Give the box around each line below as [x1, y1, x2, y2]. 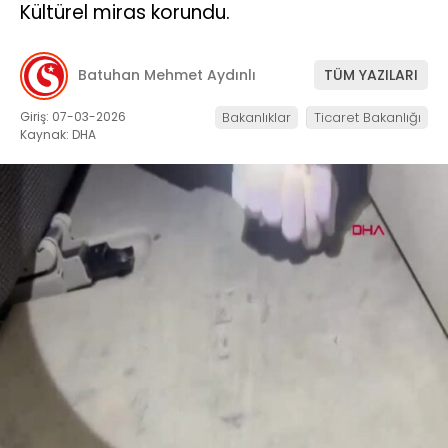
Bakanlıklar [222, 107, 291, 127]
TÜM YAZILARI [324, 65, 418, 86]
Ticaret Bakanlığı [314, 107, 421, 127]
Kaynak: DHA [20, 125, 96, 143]
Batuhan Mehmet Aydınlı [78, 65, 256, 86]
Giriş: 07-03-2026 [20, 107, 126, 125]
